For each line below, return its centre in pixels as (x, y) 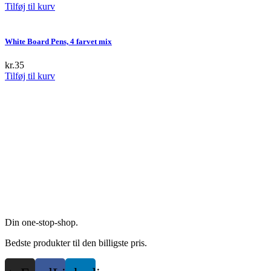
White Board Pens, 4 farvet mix (58, 41)
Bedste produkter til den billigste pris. (76, 243)
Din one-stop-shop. (41, 222)
